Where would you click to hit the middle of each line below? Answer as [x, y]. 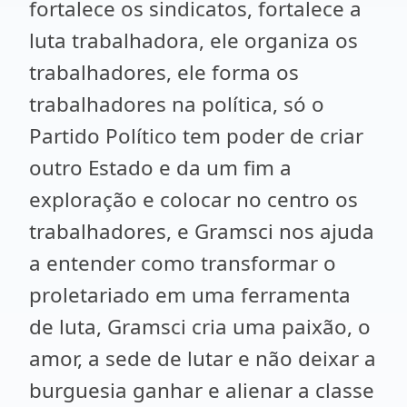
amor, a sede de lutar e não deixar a [203, 358]
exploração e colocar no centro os [194, 199]
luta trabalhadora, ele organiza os [194, 40]
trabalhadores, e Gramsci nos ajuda [202, 231]
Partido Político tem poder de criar [196, 136]
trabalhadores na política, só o [177, 104]
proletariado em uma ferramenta [190, 295]
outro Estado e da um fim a [160, 168]
